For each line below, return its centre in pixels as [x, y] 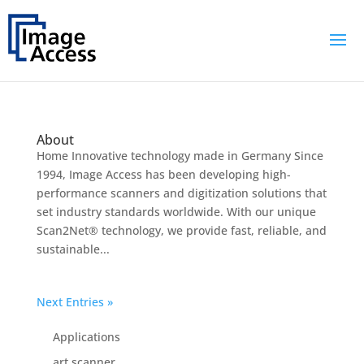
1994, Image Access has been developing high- [163, 175]
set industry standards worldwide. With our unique [176, 212]
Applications [86, 337]
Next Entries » [74, 302]
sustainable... [73, 249]
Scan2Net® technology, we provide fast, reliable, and [181, 231]
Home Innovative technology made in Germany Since [180, 156]
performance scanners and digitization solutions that [181, 193]
